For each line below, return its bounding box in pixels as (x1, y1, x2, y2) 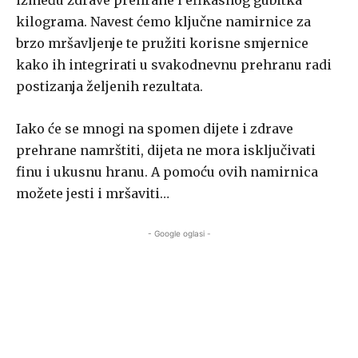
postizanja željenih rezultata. (16, 78, 203, 95)
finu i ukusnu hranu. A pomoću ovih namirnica (16, 164, 318, 181)
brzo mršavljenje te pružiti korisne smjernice (16, 35, 308, 52)
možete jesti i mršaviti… (16, 185, 169, 202)
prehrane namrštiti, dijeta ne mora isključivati (16, 142, 316, 159)
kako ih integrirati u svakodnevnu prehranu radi (16, 57, 332, 74)
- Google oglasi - (147, 229, 211, 239)
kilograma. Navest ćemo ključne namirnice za (16, 14, 311, 30)
